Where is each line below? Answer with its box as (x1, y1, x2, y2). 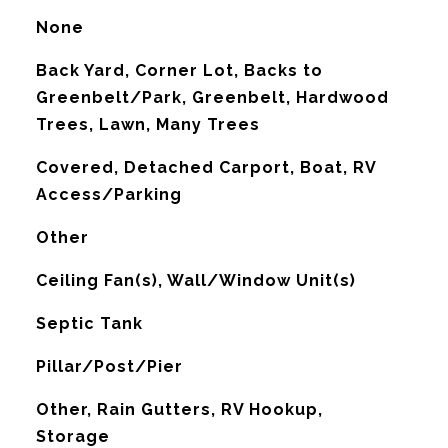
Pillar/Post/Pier (35, 357, 183, 376)
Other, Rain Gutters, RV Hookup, (35, 400, 323, 419)
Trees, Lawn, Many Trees (35, 115, 260, 134)
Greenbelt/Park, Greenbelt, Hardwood (35, 88, 389, 107)
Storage (35, 427, 110, 446)
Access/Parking (35, 185, 182, 204)
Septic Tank (35, 314, 143, 333)
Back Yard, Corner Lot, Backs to (35, 61, 323, 80)
